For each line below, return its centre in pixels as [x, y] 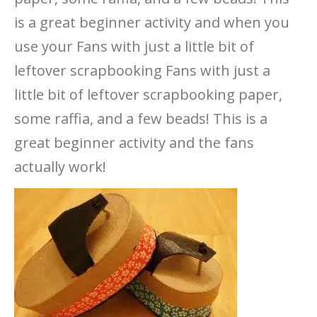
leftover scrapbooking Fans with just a [142, 70]
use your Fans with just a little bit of [134, 46]
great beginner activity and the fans [134, 142]
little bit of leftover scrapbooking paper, [148, 94]
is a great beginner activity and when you [152, 22]
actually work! [60, 166]
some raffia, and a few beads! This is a [141, 118]
